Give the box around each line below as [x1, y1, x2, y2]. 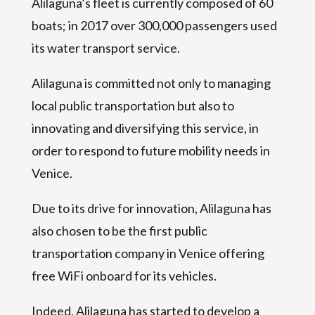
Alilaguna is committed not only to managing [31, 75, 271, 91]
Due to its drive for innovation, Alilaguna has [31, 200, 271, 216]
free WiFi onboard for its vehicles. [31, 267, 217, 283]
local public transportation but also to [31, 97, 234, 113]
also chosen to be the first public [31, 222, 207, 238]
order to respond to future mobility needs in [31, 142, 270, 158]
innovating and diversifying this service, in [31, 120, 259, 136]
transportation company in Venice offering [31, 245, 264, 261]
